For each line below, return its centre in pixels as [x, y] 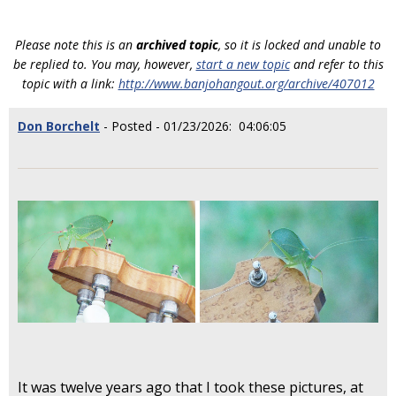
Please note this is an [76, 45]
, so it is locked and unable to [300, 45]
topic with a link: [70, 84]
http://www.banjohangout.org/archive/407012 [246, 84]
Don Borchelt [59, 126]
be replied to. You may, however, [104, 64]
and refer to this [336, 64]
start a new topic [243, 64]
